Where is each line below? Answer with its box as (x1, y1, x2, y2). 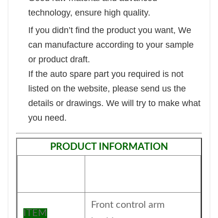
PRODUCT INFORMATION (50, 142, 168, 152)
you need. (28, 113, 67, 123)
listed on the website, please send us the (28, 84, 186, 93)
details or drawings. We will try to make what (28, 98, 200, 108)
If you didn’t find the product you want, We (28, 25, 191, 35)
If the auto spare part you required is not (28, 69, 183, 79)
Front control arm (91, 200, 164, 210)
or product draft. (28, 54, 90, 64)
